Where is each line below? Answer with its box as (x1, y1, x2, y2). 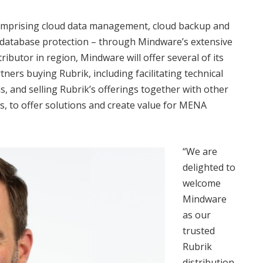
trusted (183, 224, 215, 237)
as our (183, 208, 211, 221)
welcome (183, 177, 221, 190)
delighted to (183, 161, 235, 174)
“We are (183, 145, 217, 158)
